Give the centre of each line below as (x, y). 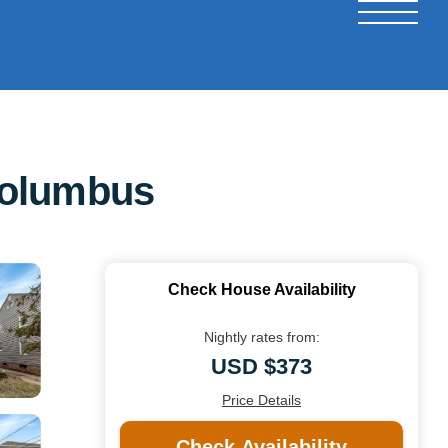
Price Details (261, 399)
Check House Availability (261, 289)
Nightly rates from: (261, 336)
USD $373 (261, 366)
